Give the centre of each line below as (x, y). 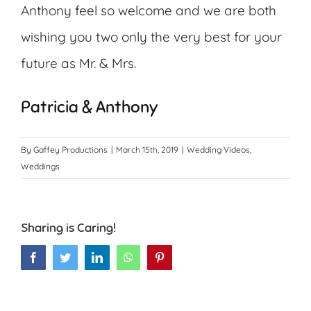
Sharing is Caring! (68, 228)
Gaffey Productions (70, 150)
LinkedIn (122, 257)
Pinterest (183, 257)
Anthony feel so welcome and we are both (149, 11)
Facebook (60, 257)
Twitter (86, 257)
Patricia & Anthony (89, 107)
